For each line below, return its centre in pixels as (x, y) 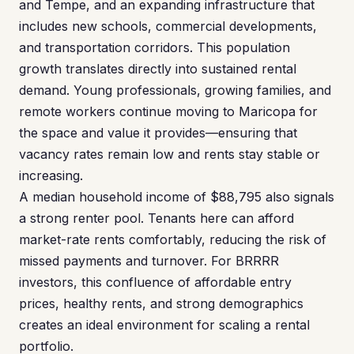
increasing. (51, 175)
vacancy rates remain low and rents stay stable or (169, 154)
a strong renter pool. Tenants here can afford (156, 218)
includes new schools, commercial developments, (168, 26)
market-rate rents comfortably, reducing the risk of (173, 239)
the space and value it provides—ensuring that (158, 133)
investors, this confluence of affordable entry (155, 282)
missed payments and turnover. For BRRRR (149, 261)
